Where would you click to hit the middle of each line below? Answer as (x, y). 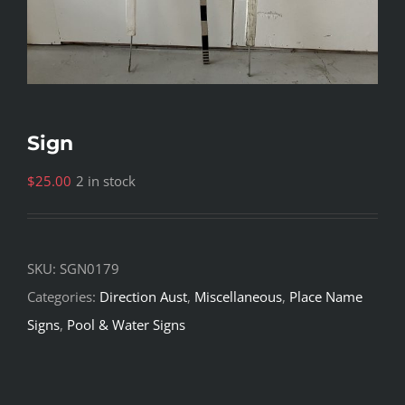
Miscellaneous (238, 297)
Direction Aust (143, 297)
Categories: (63, 297)
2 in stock (106, 181)
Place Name (326, 297)
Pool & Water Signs (126, 325)
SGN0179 (89, 269)
